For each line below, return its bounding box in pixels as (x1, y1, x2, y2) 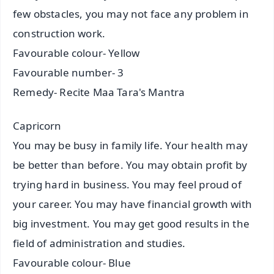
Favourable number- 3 (13, 65, 124, 80)
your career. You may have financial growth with (13, 197, 252, 212)
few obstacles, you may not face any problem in (13, 7, 249, 21)
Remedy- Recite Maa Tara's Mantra (13, 85, 185, 100)
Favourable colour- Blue (13, 256, 131, 270)
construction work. (13, 26, 106, 41)
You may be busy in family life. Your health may (13, 138, 248, 153)
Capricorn (13, 119, 62, 133)
